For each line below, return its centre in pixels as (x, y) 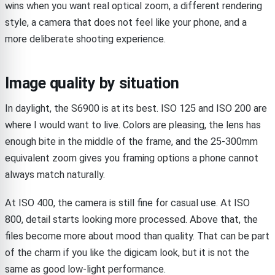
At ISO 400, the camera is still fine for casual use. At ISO (127, 203)
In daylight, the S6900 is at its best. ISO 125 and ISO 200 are (136, 108)
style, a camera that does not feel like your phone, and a (126, 22)
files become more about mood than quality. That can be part (137, 236)
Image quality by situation (92, 83)
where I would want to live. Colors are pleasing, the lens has (133, 125)
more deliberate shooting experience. (85, 39)
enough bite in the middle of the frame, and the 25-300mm (131, 141)
